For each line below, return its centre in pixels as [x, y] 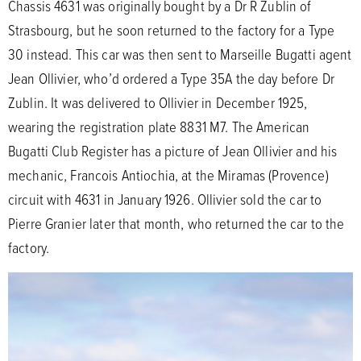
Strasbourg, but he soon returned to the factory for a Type [172, 29]
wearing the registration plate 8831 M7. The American [159, 126]
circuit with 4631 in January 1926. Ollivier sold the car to [165, 199]
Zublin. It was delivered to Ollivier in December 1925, [158, 102]
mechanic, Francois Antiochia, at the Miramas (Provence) [168, 174]
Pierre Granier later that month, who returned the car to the [176, 223]
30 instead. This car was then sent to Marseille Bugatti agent [180, 54]
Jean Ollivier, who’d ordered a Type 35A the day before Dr [171, 78]
